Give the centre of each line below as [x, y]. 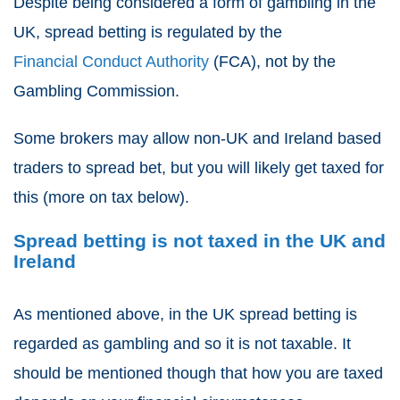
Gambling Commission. [96, 92]
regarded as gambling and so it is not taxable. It [182, 344]
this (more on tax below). [101, 198]
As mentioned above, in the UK [126, 315]
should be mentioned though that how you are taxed [198, 374]
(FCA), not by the [272, 62]
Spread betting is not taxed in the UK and [200, 241]
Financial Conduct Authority [111, 62]
